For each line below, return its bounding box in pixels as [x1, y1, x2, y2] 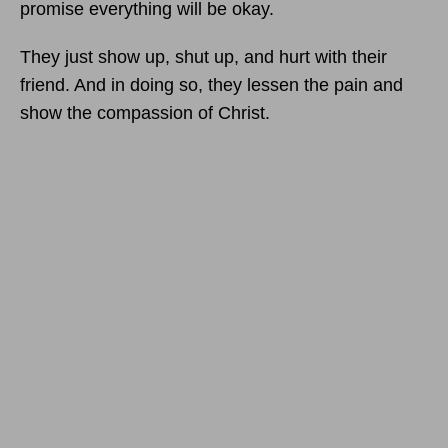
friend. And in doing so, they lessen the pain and [20, 74, 403, 95]
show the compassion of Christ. [20, 102, 270, 123]
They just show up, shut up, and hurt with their [20, 46, 387, 67]
